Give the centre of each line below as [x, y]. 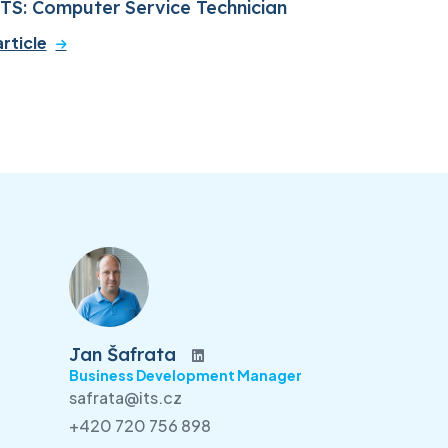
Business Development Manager [185, 374]
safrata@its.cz [125, 397]
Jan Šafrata [122, 354]
